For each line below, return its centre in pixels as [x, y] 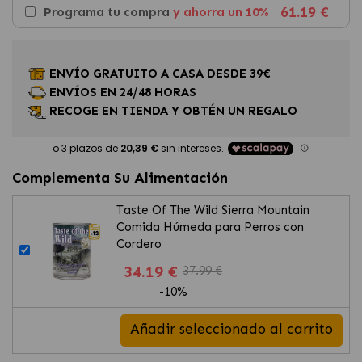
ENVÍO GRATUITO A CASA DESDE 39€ [158, 73]
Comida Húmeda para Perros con [210, 227]
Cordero [139, 244]
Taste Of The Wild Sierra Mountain [213, 210]
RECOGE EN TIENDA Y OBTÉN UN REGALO [173, 111]
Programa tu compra [108, 12]
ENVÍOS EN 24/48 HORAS [121, 93]
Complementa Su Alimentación [120, 177]
